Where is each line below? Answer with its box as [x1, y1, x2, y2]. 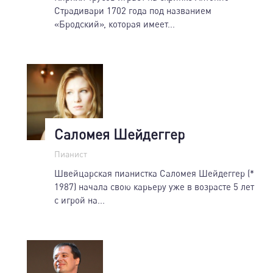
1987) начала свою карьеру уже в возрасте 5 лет [54, 180, 254, 192]
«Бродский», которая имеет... [54, 18, 175, 29]
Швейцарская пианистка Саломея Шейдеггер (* [54, 167, 254, 179]
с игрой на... [54, 194, 105, 205]
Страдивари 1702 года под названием [54, 4, 211, 16]
